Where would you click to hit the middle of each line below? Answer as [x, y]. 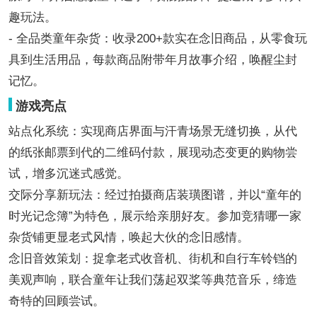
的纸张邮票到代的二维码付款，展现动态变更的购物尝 [152, 152]
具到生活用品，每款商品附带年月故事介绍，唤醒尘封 [152, 60]
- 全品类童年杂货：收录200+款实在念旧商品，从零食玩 [157, 39]
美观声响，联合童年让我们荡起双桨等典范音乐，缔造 [152, 279]
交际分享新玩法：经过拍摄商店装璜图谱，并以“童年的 [155, 195]
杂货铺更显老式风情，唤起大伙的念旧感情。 [128, 237]
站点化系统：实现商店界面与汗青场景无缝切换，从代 [152, 131]
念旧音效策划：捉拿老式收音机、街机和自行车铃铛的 [152, 258]
